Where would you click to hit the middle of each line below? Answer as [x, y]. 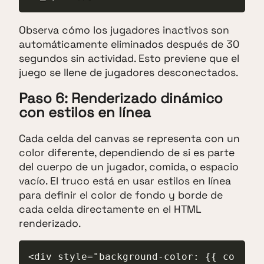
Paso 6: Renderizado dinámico [121, 98]
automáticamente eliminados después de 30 [129, 44]
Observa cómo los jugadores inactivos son [124, 30]
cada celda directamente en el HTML [110, 209]
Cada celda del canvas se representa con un [129, 138]
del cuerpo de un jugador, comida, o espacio [129, 166]
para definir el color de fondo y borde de [121, 195]
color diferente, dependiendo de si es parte [127, 152]
